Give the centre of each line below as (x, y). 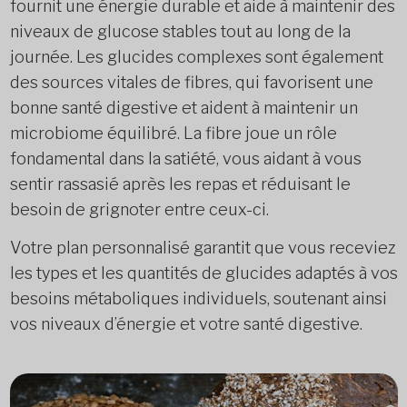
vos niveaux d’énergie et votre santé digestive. (186, 324)
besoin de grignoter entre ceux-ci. (139, 209)
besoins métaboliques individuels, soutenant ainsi (198, 298)
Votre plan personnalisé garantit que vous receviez (203, 248)
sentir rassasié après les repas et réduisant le (180, 184)
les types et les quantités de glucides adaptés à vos (203, 273)
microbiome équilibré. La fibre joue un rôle (173, 133)
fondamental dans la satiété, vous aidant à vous (185, 159)
